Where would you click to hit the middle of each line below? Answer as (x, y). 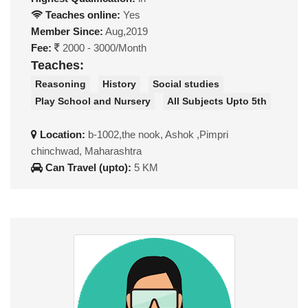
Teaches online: (81, 15)
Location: (63, 135)
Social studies (186, 84)
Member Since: (67, 32)
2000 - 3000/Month (103, 48)
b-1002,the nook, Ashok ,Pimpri (158, 135)
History (119, 84)
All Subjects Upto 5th (217, 101)
